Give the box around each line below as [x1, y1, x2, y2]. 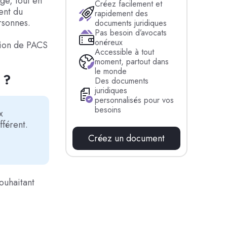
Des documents [95, 75, 149, 87]
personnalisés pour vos [95, 94, 174, 106]
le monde [95, 65, 127, 77]
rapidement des [95, 8, 148, 19]
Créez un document [88, 132, 165, 145]
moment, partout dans [95, 56, 169, 67]
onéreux [95, 36, 123, 48]
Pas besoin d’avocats [95, 27, 167, 39]
